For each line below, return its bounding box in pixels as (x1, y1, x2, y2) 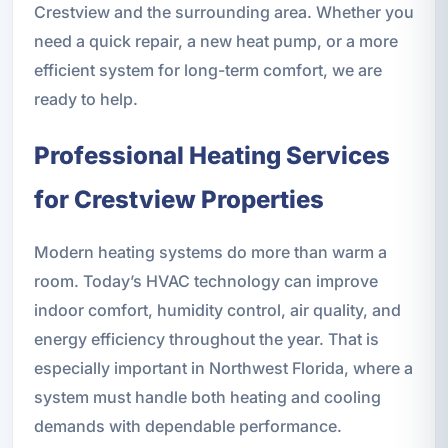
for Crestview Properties (33, 184, 324, 214)
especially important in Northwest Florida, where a (33, 357, 413, 378)
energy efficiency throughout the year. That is (33, 328, 379, 349)
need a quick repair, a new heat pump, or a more (33, 30, 398, 51)
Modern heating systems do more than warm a (33, 241, 387, 262)
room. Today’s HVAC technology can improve (33, 270, 378, 291)
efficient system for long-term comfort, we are (33, 59, 382, 80)
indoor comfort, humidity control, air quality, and (33, 299, 401, 320)
